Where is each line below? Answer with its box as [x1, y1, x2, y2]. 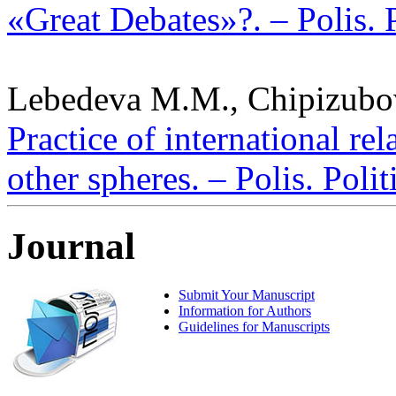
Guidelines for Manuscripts [179, 318, 330, 334]
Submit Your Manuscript [179, 286, 315, 302]
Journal [7, 225, 135, 267]
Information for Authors [179, 302, 311, 318]
